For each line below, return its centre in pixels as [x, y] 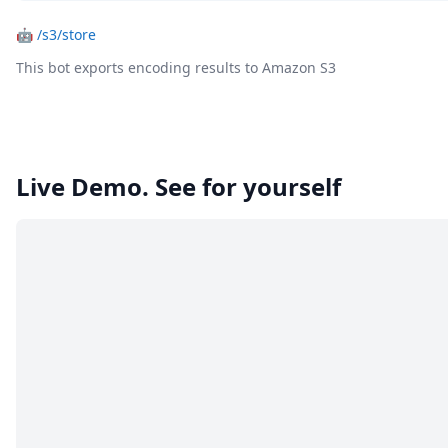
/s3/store [66, 35]
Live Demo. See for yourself [178, 187]
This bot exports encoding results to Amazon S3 [176, 68]
